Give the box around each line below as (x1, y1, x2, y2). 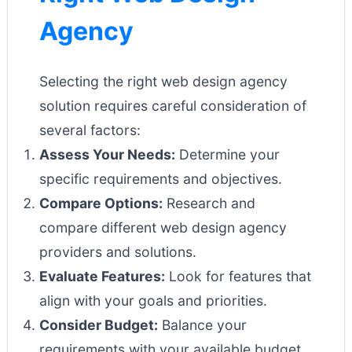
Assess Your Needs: (39, 146, 175, 163)
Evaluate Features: (39, 268, 165, 284)
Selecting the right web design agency (39, 73, 288, 90)
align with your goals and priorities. (39, 292, 267, 309)
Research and (163, 195, 255, 211)
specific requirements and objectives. (39, 170, 282, 187)
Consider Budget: (39, 317, 158, 333)
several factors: (39, 122, 141, 138)
